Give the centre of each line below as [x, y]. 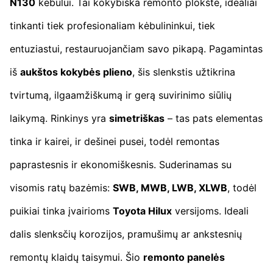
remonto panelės [184, 257]
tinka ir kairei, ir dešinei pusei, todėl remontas [115, 141]
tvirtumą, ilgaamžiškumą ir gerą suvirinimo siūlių [121, 95]
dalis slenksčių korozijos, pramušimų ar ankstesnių [126, 234]
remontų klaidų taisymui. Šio [76, 257]
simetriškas [137, 118]
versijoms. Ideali [210, 211]
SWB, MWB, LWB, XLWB [170, 187]
